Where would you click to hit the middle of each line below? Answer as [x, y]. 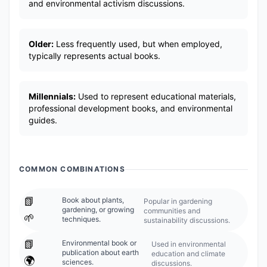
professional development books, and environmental [131, 108]
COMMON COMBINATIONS [72, 169]
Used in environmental [188, 244]
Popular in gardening [178, 201]
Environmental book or [99, 243]
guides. [43, 120]
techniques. [81, 219]
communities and [172, 211]
